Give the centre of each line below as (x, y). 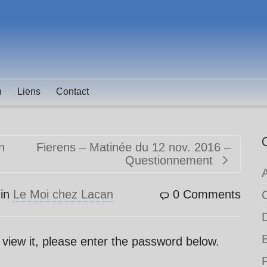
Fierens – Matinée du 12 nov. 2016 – (133, 147)
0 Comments (207, 194)
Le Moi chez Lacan (63, 194)
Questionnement (169, 160)
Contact (72, 91)
